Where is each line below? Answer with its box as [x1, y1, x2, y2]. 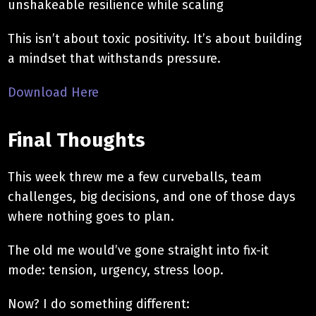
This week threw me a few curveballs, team [8, 169, 262, 185]
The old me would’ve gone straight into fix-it [8, 242, 269, 258]
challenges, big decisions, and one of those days [8, 188, 296, 205]
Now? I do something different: [8, 296, 190, 312]
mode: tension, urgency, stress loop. [8, 262, 224, 278]
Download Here [8, 84, 99, 100]
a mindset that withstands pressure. [8, 50, 221, 66]
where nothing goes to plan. [8, 208, 175, 224]
